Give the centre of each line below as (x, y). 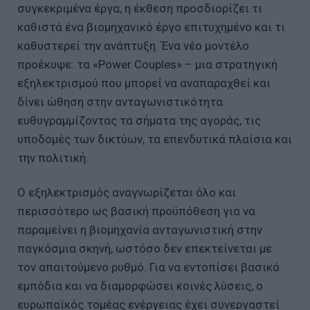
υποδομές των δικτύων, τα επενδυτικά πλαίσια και (155, 139)
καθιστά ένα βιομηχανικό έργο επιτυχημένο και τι (151, 27)
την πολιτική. (53, 157)
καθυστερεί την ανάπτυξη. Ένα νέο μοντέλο (133, 45)
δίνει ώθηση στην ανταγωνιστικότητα (120, 101)
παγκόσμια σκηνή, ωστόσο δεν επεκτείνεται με (145, 248)
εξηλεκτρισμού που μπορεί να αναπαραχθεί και (144, 83)
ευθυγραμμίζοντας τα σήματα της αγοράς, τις (139, 120)
